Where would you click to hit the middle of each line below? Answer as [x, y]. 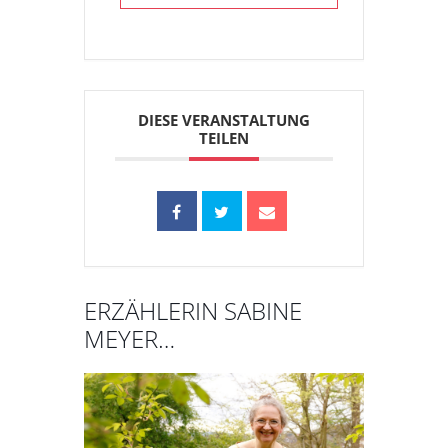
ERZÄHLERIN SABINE [193, 311]
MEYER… [129, 339]
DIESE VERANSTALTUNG [224, 120]
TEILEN [224, 138]
